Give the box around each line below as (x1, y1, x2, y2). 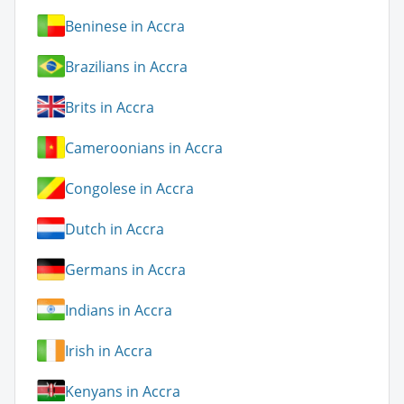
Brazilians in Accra (65, 56, 188, 77)
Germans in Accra (65, 259, 186, 280)
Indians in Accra (65, 299, 172, 320)
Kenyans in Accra (65, 381, 180, 401)
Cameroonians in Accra (65, 137, 223, 158)
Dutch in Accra (65, 218, 164, 239)
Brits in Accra (65, 96, 154, 117)
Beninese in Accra (65, 15, 185, 36)
